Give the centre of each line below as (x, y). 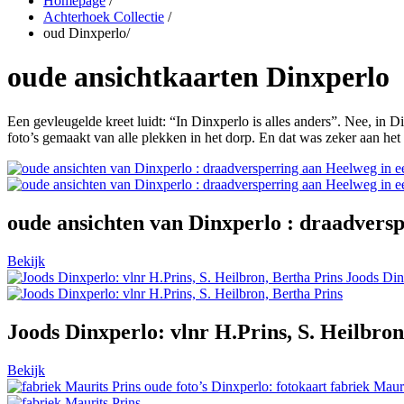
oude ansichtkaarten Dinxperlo (198, 77)
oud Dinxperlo (85, 33)
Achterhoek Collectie (104, 17)
